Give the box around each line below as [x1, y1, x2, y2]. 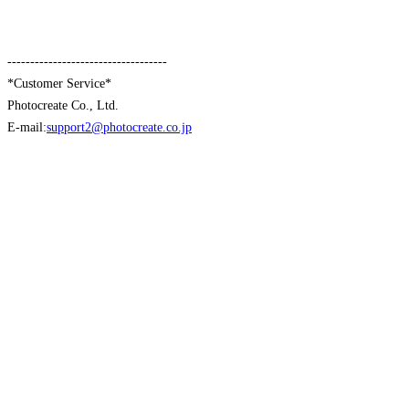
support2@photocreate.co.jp [47, 120, 192, 134]
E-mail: [7, 120, 47, 134]
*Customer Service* [7, 76, 111, 90]
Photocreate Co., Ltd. [7, 98, 135, 112]
